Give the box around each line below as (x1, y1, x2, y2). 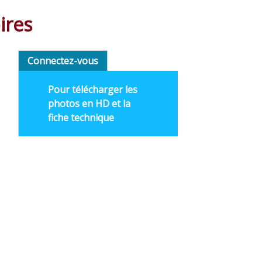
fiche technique (47, 111, 114, 124)
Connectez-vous (27, 54, 98, 67)
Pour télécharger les (47, 83, 137, 96)
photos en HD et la (47, 97, 130, 110)
